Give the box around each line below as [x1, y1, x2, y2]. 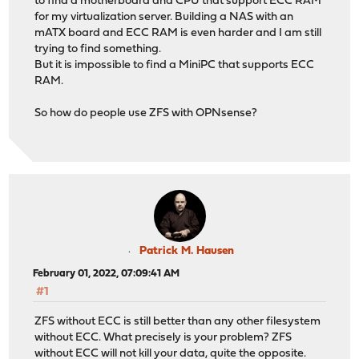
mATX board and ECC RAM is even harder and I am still [34, 27, 322, 40]
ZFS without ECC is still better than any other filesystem [34, 315, 321, 328]
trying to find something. [34, 43, 162, 56]
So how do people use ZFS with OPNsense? [34, 107, 258, 120]
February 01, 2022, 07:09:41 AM [33, 268, 180, 280]
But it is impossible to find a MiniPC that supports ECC [34, 59, 315, 72]
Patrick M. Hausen [139, 245, 234, 258]
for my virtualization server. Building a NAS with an [34, 11, 294, 24]
